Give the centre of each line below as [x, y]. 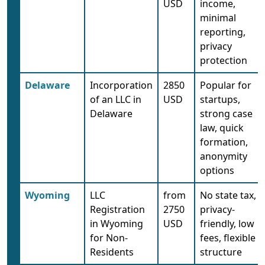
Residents [112, 252]
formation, [224, 142]
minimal [218, 17]
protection [224, 60]
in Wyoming [117, 223]
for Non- [109, 237]
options [217, 170]
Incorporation [121, 85]
